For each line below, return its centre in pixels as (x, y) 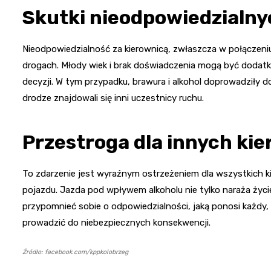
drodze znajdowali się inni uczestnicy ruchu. (113, 98)
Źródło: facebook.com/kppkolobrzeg (75, 252)
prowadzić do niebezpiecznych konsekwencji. (116, 222)
